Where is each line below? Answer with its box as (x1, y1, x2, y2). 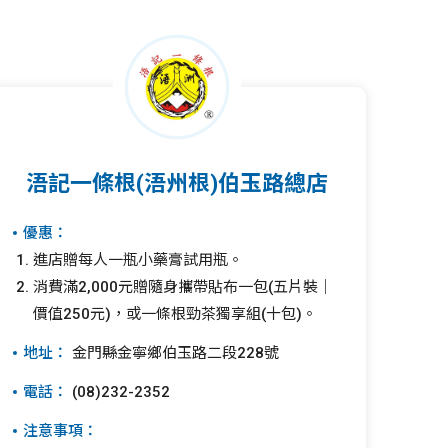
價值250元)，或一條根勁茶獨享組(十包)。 (32, 305, 317, 323)
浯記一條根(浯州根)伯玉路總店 (26, 171, 329, 196)
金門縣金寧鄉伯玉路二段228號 (67, 344, 279, 362)
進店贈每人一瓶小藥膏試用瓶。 (32, 251, 243, 269)
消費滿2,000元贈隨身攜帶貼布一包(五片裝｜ (32, 278, 333, 296)
